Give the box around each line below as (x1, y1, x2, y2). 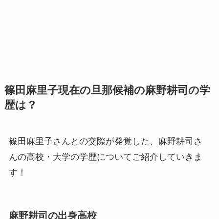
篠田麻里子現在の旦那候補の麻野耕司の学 (4, 84, 210, 96)
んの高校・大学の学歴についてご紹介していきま (8, 152, 202, 162)
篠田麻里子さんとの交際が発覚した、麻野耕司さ (8, 136, 202, 146)
